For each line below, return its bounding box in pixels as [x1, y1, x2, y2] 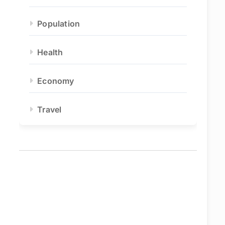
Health [37, 47, 63, 57]
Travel [37, 104, 62, 115]
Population [37, 19, 80, 29]
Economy [37, 76, 74, 86]
